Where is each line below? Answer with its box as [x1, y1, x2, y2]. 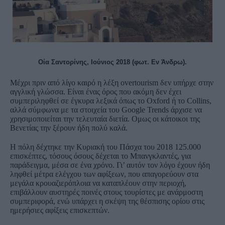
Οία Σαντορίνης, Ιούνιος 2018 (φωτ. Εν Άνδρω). [38, 58, 187, 66]
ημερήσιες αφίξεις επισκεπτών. [10, 205, 109, 214]
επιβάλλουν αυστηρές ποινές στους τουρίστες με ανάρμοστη [10, 187, 203, 196]
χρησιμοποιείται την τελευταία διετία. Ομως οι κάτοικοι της [10, 114, 200, 123]
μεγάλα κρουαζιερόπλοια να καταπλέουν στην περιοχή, [10, 178, 186, 187]
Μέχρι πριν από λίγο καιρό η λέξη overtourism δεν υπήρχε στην [10, 78, 213, 87]
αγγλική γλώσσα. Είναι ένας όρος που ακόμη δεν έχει [10, 87, 181, 96]
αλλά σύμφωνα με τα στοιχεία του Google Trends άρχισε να [10, 105, 202, 114]
